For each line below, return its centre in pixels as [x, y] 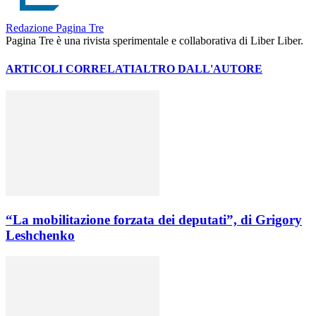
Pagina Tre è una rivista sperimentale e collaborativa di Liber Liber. [154, 41]
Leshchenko [40, 235]
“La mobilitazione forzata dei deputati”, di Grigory [154, 219]
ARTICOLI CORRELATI [70, 68]
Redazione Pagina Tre [55, 28]
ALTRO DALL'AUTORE [199, 68]
